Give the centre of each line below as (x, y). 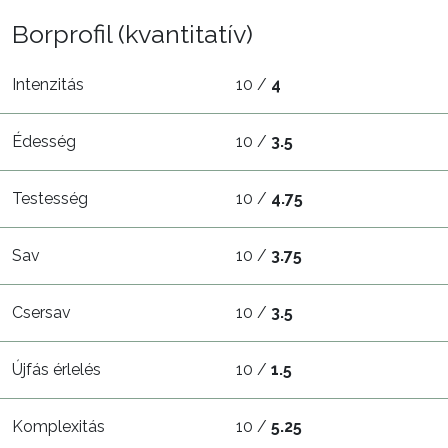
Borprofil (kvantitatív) (132, 33)
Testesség (50, 198)
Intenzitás (48, 84)
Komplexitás (58, 426)
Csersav (41, 312)
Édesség (44, 141)
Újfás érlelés (56, 369)
